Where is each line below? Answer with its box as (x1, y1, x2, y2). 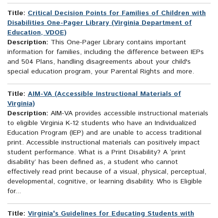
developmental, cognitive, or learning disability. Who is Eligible (7, 177, 202, 187)
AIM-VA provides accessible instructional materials (48, 109, 208, 119)
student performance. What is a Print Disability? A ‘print (7, 147, 186, 158)
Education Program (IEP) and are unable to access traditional (7, 128, 201, 138)
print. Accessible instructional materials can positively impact (7, 138, 200, 148)
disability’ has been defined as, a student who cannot (7, 157, 178, 167)
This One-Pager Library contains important (48, 37, 186, 48)
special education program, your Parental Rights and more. (7, 67, 194, 77)
